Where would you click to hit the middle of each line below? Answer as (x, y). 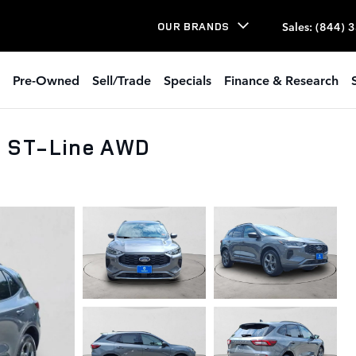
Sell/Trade (122, 79)
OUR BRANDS (193, 26)
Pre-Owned (46, 79)
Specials (188, 79)
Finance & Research (281, 79)
